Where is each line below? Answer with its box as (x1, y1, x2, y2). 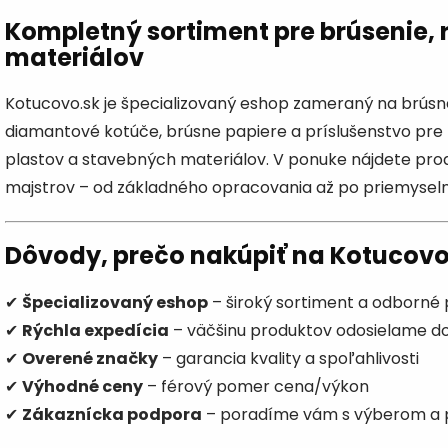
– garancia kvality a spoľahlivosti (158, 347, 419, 371)
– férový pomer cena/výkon (143, 375, 369, 399)
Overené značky (22, 347, 158, 371)
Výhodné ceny (22, 375, 143, 399)
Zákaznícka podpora (22, 403, 202, 427)
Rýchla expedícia (22, 319, 169, 343)
